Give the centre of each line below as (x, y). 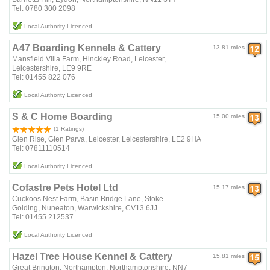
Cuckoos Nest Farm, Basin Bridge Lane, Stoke (88, 199)
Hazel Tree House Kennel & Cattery (93, 256)
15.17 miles (229, 187)
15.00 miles (229, 116)
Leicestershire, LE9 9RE (52, 68)
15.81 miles (229, 256)
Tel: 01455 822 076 (44, 77)
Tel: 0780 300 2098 (44, 8)
